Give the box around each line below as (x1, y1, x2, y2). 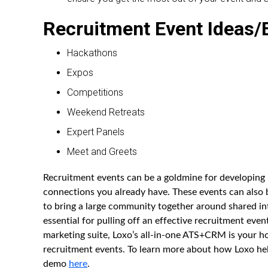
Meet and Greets (67, 146, 137, 158)
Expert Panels (67, 126, 124, 138)
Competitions (67, 87, 123, 99)
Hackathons (67, 47, 117, 59)
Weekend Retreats (67, 106, 145, 118)
